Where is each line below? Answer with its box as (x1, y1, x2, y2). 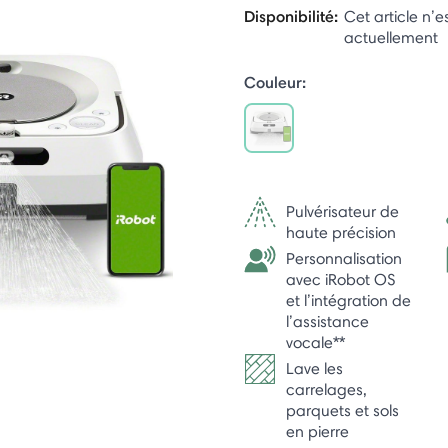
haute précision (286, 222, 396, 242)
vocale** (286, 332, 345, 352)
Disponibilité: (244, 5, 338, 26)
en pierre (286, 421, 349, 441)
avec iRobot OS (286, 269, 396, 289)
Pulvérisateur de (286, 201, 399, 221)
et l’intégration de (286, 290, 411, 310)
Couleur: (244, 71, 306, 92)
